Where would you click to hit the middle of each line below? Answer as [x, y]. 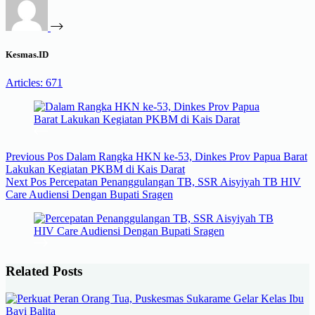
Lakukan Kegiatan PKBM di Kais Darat [95, 169]
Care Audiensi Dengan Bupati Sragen [89, 194]
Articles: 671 [34, 82]
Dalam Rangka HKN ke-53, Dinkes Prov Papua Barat [187, 156]
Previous [26, 156]
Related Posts [44, 271]
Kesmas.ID [27, 55]
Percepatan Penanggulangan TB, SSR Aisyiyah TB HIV [175, 181]
